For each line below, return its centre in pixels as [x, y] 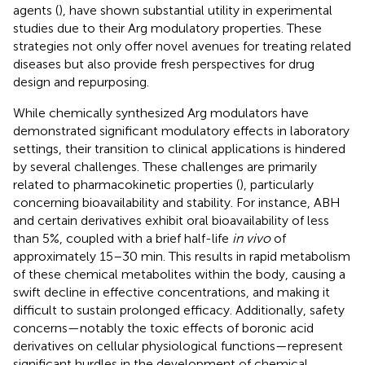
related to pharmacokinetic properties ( [126, 184]
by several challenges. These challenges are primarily [165, 166]
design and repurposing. [81, 81]
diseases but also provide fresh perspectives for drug [164, 64]
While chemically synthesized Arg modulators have [161, 112]
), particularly [277, 184]
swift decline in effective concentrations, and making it [172, 292]
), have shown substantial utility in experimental [196, 10]
